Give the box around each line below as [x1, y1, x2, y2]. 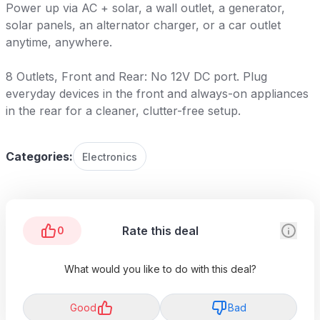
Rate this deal [121, 223, 199, 238]
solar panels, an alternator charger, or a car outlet [6, 17, 281, 32]
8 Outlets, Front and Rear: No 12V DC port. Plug [6, 69, 267, 84]
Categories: [6, 149, 73, 164]
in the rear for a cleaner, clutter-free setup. [6, 103, 241, 118]
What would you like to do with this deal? [64, 262, 256, 275]
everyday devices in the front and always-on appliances [6, 86, 309, 101]
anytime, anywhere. [6, 34, 112, 49]
